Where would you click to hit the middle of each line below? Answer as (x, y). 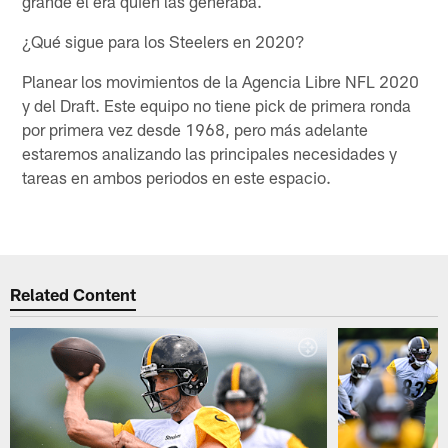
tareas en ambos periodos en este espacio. (177, 176)
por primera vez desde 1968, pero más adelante (195, 128)
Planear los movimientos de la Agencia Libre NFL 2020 (221, 80)
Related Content (73, 294)
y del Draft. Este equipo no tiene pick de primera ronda (217, 104)
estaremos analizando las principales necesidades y (210, 152)
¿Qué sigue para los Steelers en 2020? (164, 40)
